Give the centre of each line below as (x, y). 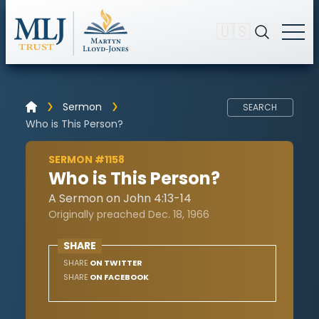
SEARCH (260, 107)
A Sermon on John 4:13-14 (120, 198)
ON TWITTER (115, 262)
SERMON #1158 (87, 159)
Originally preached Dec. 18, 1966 (129, 214)
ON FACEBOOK (119, 277)
